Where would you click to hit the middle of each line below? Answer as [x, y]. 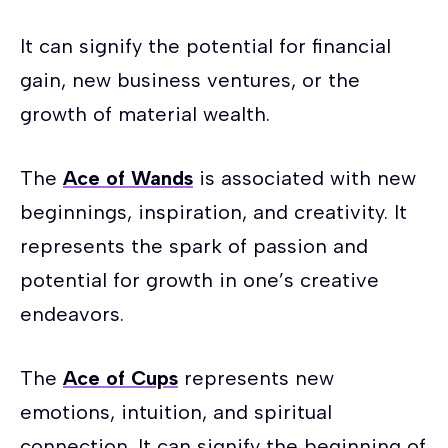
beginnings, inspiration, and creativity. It [213, 211]
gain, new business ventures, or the [190, 79]
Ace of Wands [128, 177]
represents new [256, 377]
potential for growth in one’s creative [199, 279]
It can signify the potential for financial [205, 45]
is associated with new [304, 177]
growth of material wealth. [145, 113]
